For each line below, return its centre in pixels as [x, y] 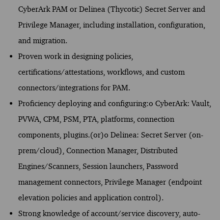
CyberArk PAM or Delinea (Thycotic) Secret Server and [111, 9]
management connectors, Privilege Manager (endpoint [110, 182]
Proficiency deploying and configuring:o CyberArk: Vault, [114, 103]
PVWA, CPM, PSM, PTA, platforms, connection [96, 119]
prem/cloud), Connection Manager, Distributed [98, 150]
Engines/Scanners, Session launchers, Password [98, 166]
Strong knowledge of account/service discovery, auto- [109, 213]
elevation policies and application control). [91, 197]
